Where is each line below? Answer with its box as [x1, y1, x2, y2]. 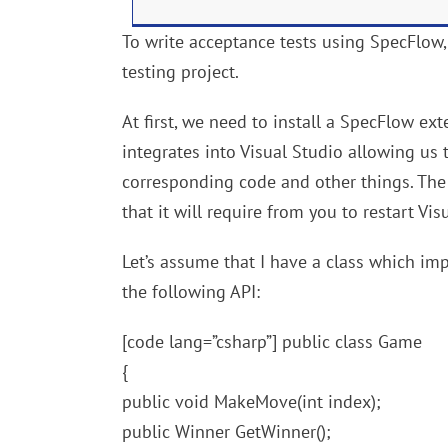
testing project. [122, 60, 239, 83]
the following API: [122, 280, 260, 303]
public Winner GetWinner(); [122, 420, 331, 443]
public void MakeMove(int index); [122, 390, 381, 413]
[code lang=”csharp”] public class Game [122, 330, 422, 353]
